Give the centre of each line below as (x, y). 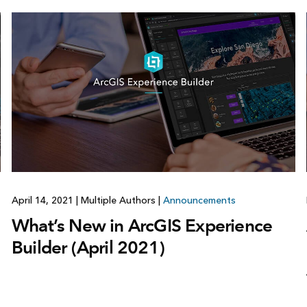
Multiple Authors (118, 201)
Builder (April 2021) (88, 248)
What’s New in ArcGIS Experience (142, 226)
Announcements (199, 201)
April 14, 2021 (44, 201)
